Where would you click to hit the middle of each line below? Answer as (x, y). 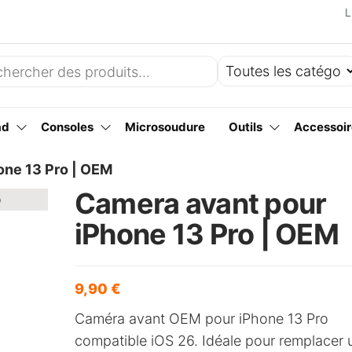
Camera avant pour (200, 203)
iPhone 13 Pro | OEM (207, 234)
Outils (246, 127)
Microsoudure (165, 127)
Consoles (67, 127)
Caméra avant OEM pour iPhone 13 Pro (201, 319)
